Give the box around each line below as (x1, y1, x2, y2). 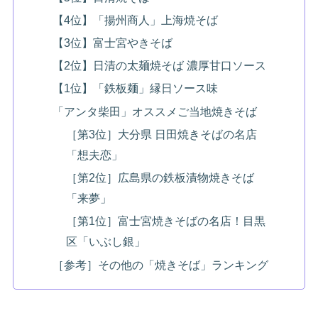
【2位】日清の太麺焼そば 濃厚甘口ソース (52, 59, 266, 72)
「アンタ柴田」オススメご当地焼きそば (52, 104, 257, 118)
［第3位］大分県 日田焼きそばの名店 (66, 127, 258, 141)
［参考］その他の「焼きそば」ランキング (52, 258, 268, 271)
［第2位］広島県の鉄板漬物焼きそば (66, 171, 255, 185)
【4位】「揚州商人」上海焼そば (52, 13, 218, 26)
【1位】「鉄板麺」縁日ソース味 (52, 82, 218, 95)
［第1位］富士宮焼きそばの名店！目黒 (66, 214, 266, 228)
